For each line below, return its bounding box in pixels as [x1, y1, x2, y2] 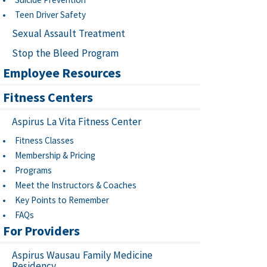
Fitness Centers [3, 89, 93, 105]
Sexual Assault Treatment [12, 27, 125, 40]
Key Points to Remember [15, 194, 109, 206]
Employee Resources [3, 64, 121, 81]
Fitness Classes [15, 135, 74, 146]
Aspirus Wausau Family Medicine [12, 249, 153, 262]
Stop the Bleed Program [12, 46, 119, 60]
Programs [15, 164, 52, 176]
